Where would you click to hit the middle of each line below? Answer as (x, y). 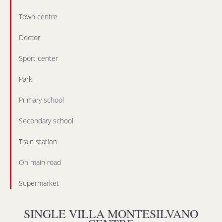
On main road (40, 162)
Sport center (38, 58)
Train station (38, 141)
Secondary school (46, 121)
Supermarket (39, 183)
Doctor (29, 37)
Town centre (38, 17)
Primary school (41, 100)
